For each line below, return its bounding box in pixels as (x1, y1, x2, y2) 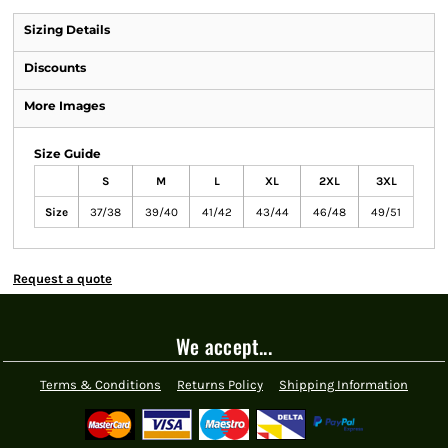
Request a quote (13, 271, 112, 286)
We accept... (176, 330, 272, 361)
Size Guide (34, 146, 101, 161)
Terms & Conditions (40, 376, 161, 392)
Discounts (24, 60, 86, 75)
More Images (24, 98, 105, 113)
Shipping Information (279, 376, 408, 392)
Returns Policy (177, 376, 263, 392)
